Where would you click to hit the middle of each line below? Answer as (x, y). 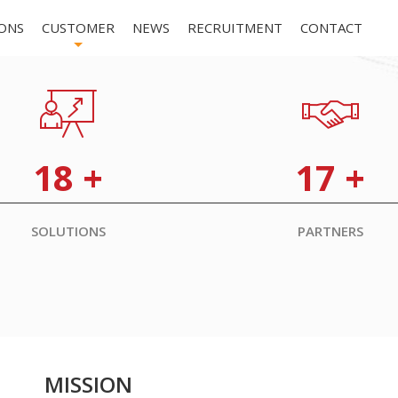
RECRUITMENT (235, 28)
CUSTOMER (78, 28)
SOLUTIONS (68, 231)
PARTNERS (330, 231)
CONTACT (331, 28)
